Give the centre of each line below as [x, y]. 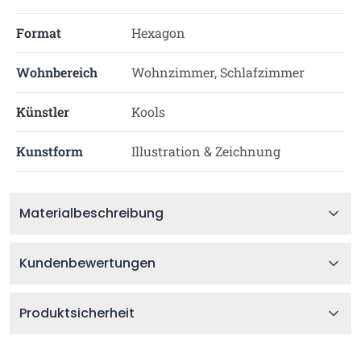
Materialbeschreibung [91, 213]
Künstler [43, 112]
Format [39, 33]
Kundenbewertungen [87, 263]
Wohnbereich [57, 72]
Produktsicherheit [77, 313]
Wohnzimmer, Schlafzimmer [218, 72]
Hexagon [158, 33]
